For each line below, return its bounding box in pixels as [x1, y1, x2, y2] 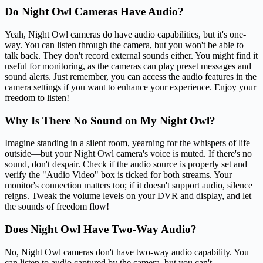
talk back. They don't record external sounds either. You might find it [5, 50, 258, 60]
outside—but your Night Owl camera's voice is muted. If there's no [5, 149, 252, 159]
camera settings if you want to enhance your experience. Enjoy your [5, 82, 256, 92]
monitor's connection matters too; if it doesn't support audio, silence [5, 180, 252, 191]
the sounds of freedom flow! [5, 201, 109, 212]
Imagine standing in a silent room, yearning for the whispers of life [5, 138, 250, 149]
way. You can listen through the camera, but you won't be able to [5, 39, 244, 50]
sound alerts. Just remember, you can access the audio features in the [5, 71, 257, 82]
